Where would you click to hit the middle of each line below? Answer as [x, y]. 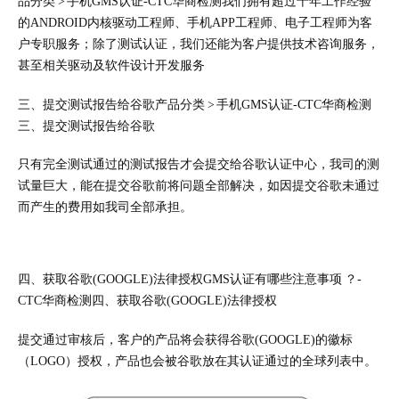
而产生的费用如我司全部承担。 [105, 208]
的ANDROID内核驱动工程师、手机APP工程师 [145, 22]
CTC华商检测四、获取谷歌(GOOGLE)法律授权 [147, 301]
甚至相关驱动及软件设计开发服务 [111, 65]
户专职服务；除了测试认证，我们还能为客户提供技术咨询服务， [199, 44]
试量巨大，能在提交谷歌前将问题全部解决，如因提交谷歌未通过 [199, 186]
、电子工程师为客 [322, 22]
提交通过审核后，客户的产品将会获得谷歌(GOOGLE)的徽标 [185, 339]
